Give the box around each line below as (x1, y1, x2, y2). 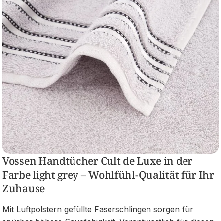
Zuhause (2, 182, 45, 196)
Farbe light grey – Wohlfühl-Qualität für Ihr (2, 168, 214, 182)
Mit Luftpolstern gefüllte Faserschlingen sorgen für (2, 204, 193, 215)
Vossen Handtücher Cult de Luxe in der (2, 154, 192, 168)
